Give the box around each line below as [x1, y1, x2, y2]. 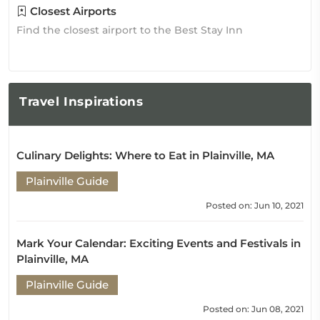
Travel [19, 94, 60, 109]
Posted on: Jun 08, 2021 [203, 304, 304, 314]
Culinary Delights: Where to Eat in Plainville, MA [16, 149, 274, 162]
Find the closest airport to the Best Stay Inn [16, 24, 243, 36]
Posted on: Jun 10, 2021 [206, 200, 304, 211]
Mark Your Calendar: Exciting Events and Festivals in [16, 236, 301, 250]
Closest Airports [27, 4, 116, 18]
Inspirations [59, 94, 144, 109]
